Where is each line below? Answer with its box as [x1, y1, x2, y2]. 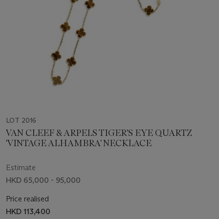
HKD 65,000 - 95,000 [6, 175, 81, 185]
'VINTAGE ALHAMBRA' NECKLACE [6, 138, 152, 149]
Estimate [6, 163, 36, 173]
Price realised [6, 194, 49, 204]
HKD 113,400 [6, 207, 50, 217]
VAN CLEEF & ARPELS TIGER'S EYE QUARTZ [6, 128, 192, 139]
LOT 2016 [6, 116, 36, 125]
